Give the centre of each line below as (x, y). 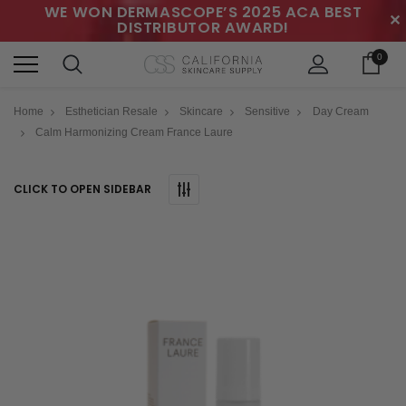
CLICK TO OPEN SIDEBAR (82, 188)
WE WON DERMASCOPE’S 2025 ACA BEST (203, 12)
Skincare (202, 111)
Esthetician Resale (112, 111)
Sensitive (268, 111)
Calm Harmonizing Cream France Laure (135, 132)
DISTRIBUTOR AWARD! (203, 28)
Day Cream (340, 111)
